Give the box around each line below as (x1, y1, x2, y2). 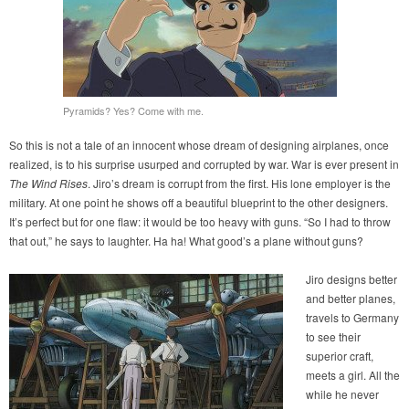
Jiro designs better (306, 271, 397, 288)
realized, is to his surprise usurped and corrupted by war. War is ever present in (9, 156, 399, 173)
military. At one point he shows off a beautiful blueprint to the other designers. (9, 194, 388, 211)
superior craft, (306, 348, 373, 364)
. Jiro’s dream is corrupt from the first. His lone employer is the (88, 175, 391, 192)
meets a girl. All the (306, 367, 400, 383)
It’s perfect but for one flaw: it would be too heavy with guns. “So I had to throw (9, 214, 391, 230)
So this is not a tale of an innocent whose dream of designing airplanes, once (9, 137, 389, 153)
